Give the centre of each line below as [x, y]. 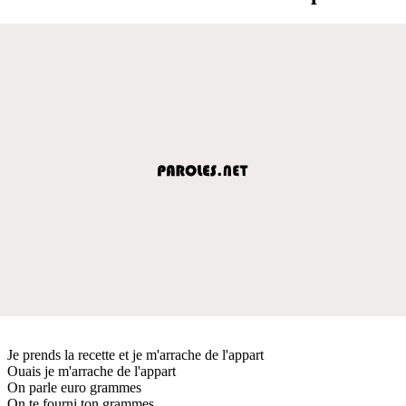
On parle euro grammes [74, 387]
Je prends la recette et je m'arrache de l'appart [135, 354]
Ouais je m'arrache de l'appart [92, 371]
